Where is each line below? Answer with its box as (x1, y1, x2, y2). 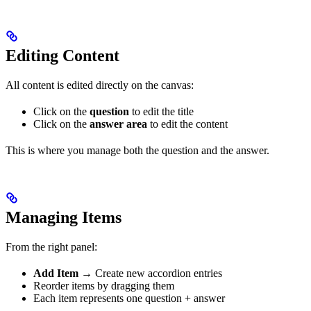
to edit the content (147, 118, 228, 131)
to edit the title (129, 106, 194, 118)
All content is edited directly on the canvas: (6, 79, 194, 92)
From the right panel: (6, 241, 97, 253)
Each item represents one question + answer (33, 292, 225, 305)
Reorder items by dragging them (33, 280, 174, 292)
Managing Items (6, 208, 121, 227)
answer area (90, 118, 147, 131)
